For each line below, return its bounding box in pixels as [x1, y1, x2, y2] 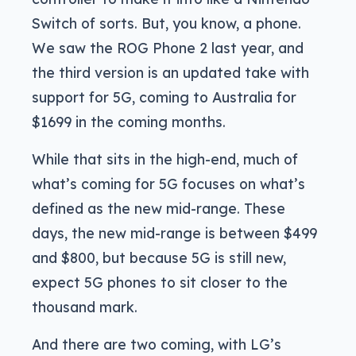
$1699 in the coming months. [32, 112, 226, 130]
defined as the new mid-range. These [32, 199, 285, 217]
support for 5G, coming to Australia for [32, 87, 296, 106]
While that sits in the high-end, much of [32, 149, 298, 168]
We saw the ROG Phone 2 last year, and [32, 38, 304, 56]
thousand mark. [32, 297, 137, 315]
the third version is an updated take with [32, 63, 309, 81]
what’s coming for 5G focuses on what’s [32, 174, 305, 192]
